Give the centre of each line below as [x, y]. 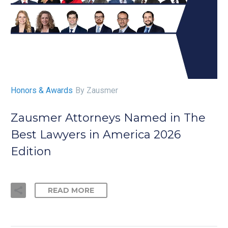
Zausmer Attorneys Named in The [108, 118]
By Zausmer [97, 91]
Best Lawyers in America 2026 [96, 134]
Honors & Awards [42, 91]
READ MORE [71, 190]
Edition [31, 151]
